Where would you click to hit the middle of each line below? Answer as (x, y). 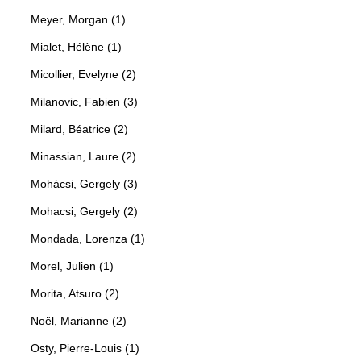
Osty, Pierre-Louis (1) (85, 349)
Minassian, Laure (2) (83, 157)
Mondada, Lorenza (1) (88, 239)
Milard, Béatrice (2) (79, 129)
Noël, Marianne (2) (79, 321)
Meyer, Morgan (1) (78, 20)
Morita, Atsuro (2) (75, 294)
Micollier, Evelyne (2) (83, 75)
